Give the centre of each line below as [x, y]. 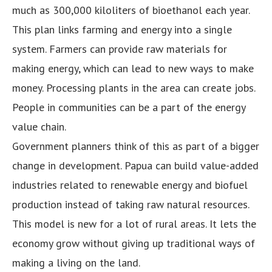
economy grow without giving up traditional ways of [134, 243]
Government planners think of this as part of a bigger [136, 146]
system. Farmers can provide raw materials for [120, 49]
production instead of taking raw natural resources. [131, 204]
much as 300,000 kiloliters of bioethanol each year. [131, 10]
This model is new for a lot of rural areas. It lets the [134, 223]
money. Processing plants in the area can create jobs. [134, 87]
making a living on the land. [76, 262]
